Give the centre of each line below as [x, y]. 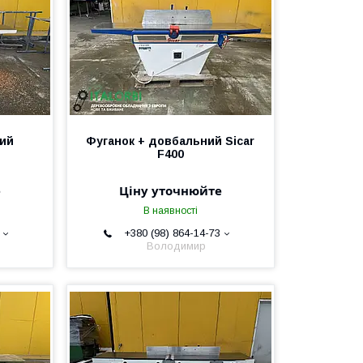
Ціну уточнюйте [170, 190]
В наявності [170, 211]
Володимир [177, 246]
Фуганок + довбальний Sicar [171, 141]
